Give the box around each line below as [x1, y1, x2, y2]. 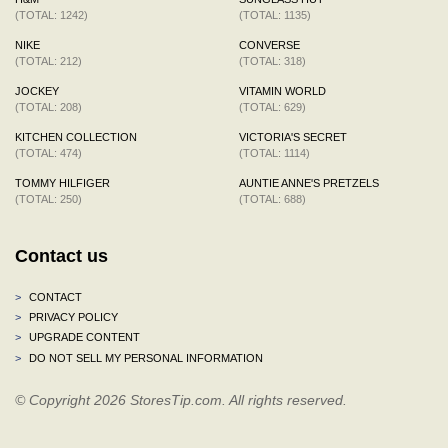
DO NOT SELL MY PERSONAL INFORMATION [26, 351, 263, 364]
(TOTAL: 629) [239, 100, 306, 113]
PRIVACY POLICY [26, 310, 118, 323]
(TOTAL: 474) [15, 146, 82, 159]
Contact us [15, 245, 108, 266]
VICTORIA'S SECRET [239, 130, 347, 143]
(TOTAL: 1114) [239, 146, 310, 159]
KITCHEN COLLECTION [15, 130, 137, 143]
